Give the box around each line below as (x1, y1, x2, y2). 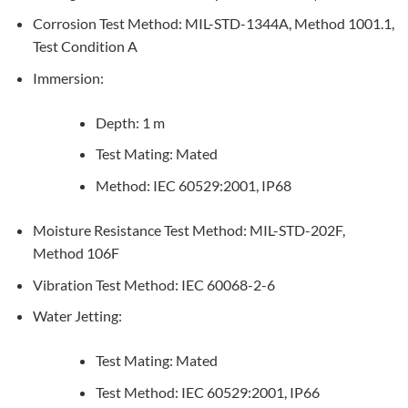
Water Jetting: (32, 307, 122, 325)
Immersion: (32, 68, 104, 87)
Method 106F (32, 244, 119, 262)
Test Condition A (32, 37, 138, 56)
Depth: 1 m (95, 113, 165, 131)
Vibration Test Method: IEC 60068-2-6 (32, 275, 275, 293)
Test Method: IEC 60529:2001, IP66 (95, 382, 320, 401)
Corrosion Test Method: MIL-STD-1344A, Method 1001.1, (32, 15, 394, 33)
